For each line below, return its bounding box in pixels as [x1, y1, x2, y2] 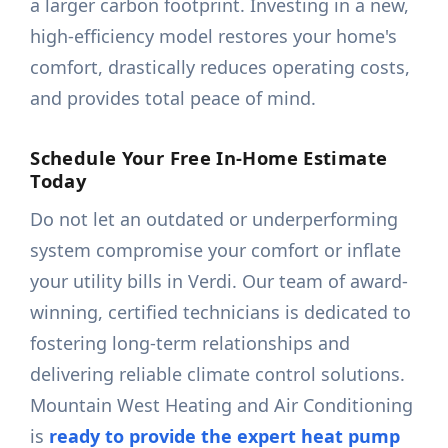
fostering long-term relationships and [30, 331, 351, 356]
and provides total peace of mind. [30, 86, 317, 111]
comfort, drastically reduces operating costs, [30, 55, 411, 80]
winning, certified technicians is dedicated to [30, 300, 412, 325]
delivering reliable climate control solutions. [30, 362, 406, 387]
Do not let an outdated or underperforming [30, 207, 399, 232]
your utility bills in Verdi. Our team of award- [30, 269, 409, 294]
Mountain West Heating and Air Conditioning [30, 393, 414, 418]
